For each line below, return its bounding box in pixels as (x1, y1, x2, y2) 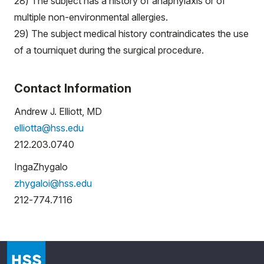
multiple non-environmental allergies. (14, 11, 168, 23)
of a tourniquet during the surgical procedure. (14, 44, 204, 56)
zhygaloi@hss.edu (14, 177, 92, 189)
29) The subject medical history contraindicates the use (14, 28, 249, 39)
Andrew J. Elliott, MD (14, 105, 102, 117)
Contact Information (14, 81, 131, 95)
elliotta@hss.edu (14, 122, 84, 134)
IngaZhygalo (14, 161, 68, 173)
